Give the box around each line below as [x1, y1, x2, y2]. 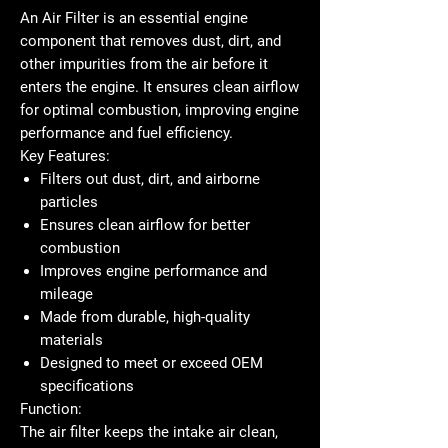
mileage [40, 284, 93, 303]
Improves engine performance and [40, 261, 267, 280]
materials [40, 330, 103, 349]
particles [40, 192, 98, 211]
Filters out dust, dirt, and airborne [40, 169, 260, 188]
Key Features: [20, 146, 110, 165]
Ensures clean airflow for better [40, 215, 250, 234]
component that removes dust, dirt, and [20, 31, 281, 50]
